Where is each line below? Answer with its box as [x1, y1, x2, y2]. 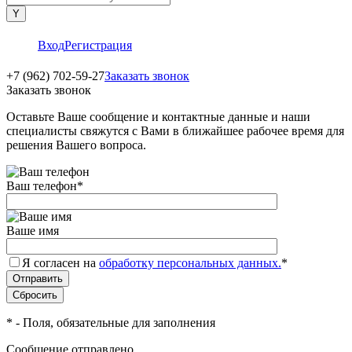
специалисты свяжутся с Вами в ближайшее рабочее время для [6, 124, 344, 137]
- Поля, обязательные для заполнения [13, 316, 215, 329]
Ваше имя [6, 224, 59, 237]
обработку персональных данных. [99, 256, 281, 269]
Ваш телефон [6, 179, 77, 192]
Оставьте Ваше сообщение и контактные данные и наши [6, 110, 310, 123]
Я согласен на [22, 256, 99, 269]
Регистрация [64, 38, 132, 52]
